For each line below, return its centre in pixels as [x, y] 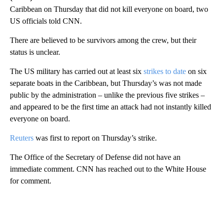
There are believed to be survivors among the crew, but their [103, 40]
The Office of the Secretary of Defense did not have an [95, 157]
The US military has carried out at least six [76, 71]
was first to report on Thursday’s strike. [95, 138]
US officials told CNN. [46, 21]
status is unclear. [35, 52]
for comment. [31, 181]
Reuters [22, 138]
